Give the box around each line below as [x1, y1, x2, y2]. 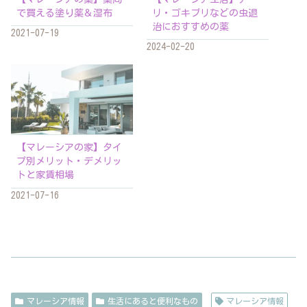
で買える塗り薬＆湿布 [16, 8, 113, 18]
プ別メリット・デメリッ [16, 156, 123, 167]
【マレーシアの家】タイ [16, 143, 123, 153]
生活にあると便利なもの [107, 296, 198, 305]
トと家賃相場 [16, 170, 75, 180]
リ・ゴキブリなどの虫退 [152, 8, 258, 18]
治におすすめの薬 [152, 21, 230, 32]
